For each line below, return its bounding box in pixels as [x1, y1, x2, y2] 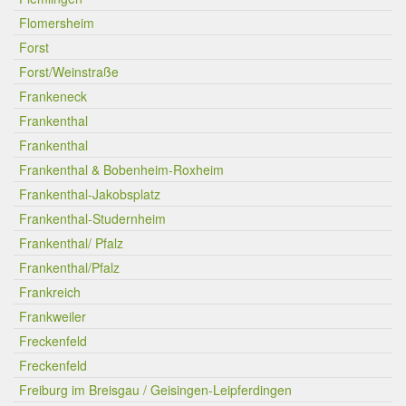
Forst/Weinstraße [19, 63, 119, 81]
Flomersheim [19, 14, 94, 32]
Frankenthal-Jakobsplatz [19, 185, 160, 203]
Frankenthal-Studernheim [19, 209, 166, 227]
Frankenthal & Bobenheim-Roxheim [19, 160, 224, 179]
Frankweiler [19, 307, 86, 325]
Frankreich [19, 283, 81, 301]
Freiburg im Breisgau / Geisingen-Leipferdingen [19, 381, 292, 399]
